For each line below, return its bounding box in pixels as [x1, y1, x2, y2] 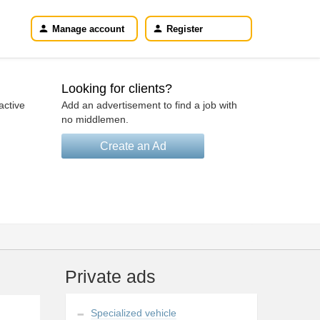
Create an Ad [99, 140, 166, 152]
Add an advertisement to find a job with [61, 99, 237, 111]
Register [166, 23, 203, 34]
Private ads [65, 266, 156, 286]
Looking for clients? [61, 81, 172, 96]
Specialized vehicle [91, 307, 177, 319]
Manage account [52, 23, 124, 34]
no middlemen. [61, 114, 129, 125]
